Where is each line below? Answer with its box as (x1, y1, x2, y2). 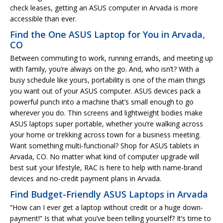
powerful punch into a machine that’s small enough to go (10, 97, 194, 107)
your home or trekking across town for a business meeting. (10, 129, 201, 139)
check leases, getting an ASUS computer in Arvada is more (10, 2, 198, 12)
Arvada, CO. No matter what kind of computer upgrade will (10, 151, 199, 161)
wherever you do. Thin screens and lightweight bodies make (10, 108, 203, 117)
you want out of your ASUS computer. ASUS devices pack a (10, 86, 201, 96)
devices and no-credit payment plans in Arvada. (10, 173, 161, 183)
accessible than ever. (10, 13, 77, 23)
